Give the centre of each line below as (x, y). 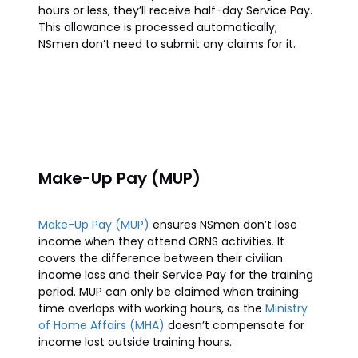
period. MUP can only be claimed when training (169, 292)
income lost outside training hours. (135, 342)
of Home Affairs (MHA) (101, 325)
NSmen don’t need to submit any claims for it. (177, 44)
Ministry (286, 308)
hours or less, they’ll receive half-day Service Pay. (175, 10)
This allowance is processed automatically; (158, 27)
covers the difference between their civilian (161, 258)
